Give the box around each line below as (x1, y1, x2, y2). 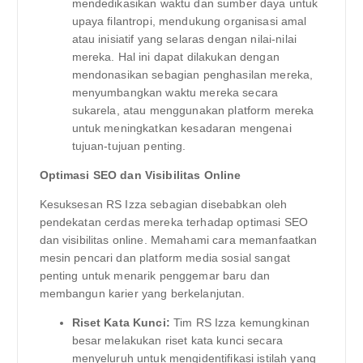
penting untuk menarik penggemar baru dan (39, 269, 271, 283)
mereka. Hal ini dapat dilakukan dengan (71, 49, 280, 63)
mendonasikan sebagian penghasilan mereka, (71, 67, 314, 81)
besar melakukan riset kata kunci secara (71, 334, 283, 348)
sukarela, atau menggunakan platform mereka (71, 103, 314, 117)
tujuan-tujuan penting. (71, 139, 186, 152)
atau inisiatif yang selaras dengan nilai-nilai (71, 32, 297, 45)
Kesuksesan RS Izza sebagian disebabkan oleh (39, 198, 288, 211)
